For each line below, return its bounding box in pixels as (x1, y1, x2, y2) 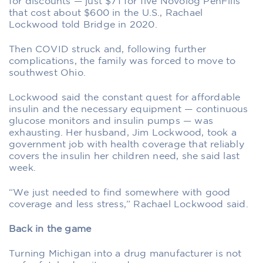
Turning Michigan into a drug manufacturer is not (9, 249, 242, 258)
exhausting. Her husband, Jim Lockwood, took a (9, 128, 237, 137)
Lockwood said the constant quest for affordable (9, 93, 241, 102)
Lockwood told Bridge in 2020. (9, 20, 157, 29)
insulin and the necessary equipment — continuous (9, 104, 248, 114)
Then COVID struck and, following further (9, 45, 207, 54)
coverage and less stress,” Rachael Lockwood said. (9, 200, 248, 209)
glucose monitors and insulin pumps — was (9, 116, 214, 126)
